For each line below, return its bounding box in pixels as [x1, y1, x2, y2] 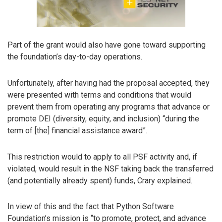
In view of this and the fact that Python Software [7, 202, 174, 212]
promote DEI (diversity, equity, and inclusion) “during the [7, 113, 199, 123]
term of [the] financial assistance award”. [7, 125, 147, 135]
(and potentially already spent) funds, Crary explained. [7, 175, 192, 185]
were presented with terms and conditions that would [7, 90, 191, 100]
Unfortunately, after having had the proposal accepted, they [7, 78, 210, 88]
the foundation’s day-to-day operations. [7, 52, 142, 61]
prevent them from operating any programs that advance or [7, 102, 210, 111]
